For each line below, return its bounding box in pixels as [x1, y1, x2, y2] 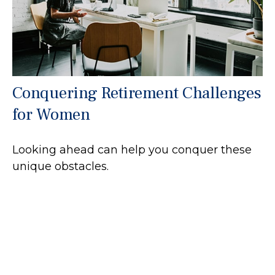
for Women [12, 104, 90, 126]
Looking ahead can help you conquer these [12, 143, 252, 157]
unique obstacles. [12, 160, 109, 174]
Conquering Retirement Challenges [12, 82, 261, 104]
